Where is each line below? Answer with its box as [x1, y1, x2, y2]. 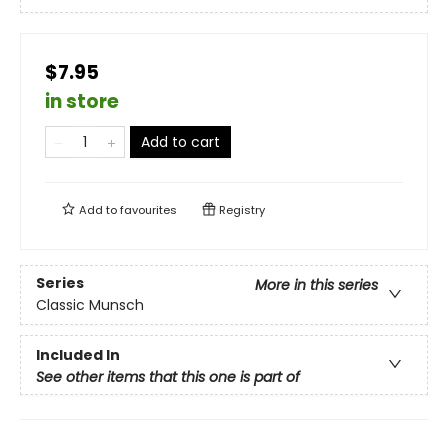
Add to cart [141, 132, 220, 152]
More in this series [255, 275, 378, 296]
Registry [216, 202, 265, 218]
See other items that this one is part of [36, 366, 300, 387]
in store [45, 88, 119, 115]
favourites [120, 202, 177, 218]
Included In [36, 344, 120, 365]
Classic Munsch [36, 295, 144, 316]
